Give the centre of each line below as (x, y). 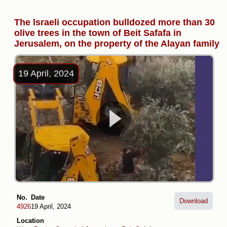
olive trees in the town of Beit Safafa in (98, 33)
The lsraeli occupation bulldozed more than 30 (115, 23)
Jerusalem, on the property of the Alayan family (117, 44)
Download (194, 201)
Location (30, 220)
